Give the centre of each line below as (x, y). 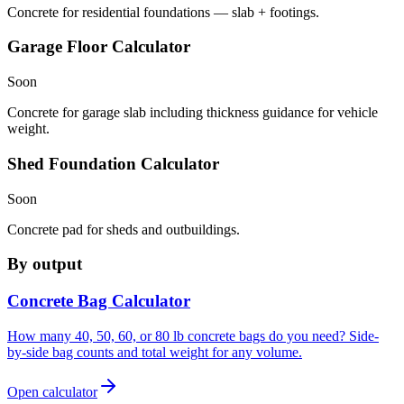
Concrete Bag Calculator (99, 300)
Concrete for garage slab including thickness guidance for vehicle (193, 113)
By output (45, 264)
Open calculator (52, 391)
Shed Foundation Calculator (113, 163)
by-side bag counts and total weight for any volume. (155, 352)
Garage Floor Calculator (99, 47)
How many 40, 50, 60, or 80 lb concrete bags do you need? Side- (193, 335)
